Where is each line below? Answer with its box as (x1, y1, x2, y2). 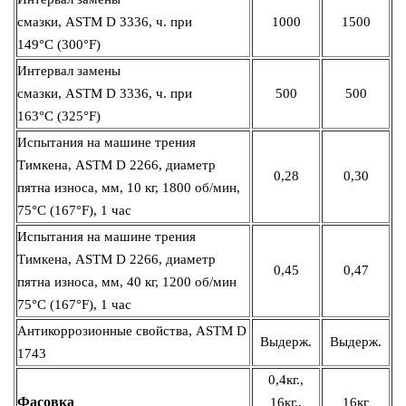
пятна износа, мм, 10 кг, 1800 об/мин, (17, 179, 240, 195)
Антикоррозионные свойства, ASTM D (17, 323, 246, 338)
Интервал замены (17, 63, 121, 78)
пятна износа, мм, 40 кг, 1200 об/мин (17, 274, 237, 289)
